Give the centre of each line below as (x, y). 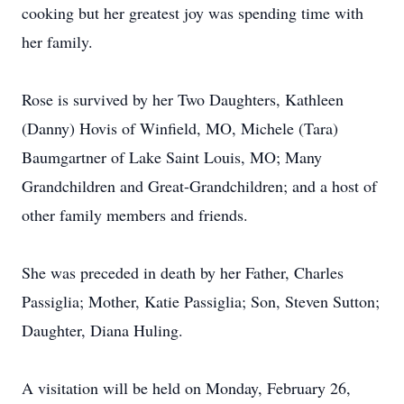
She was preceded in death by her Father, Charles (183, 272)
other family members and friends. (135, 215)
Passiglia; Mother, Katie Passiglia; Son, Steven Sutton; (201, 301)
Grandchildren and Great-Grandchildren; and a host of (199, 186)
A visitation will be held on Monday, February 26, (186, 388)
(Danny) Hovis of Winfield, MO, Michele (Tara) (180, 128)
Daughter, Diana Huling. (102, 330)
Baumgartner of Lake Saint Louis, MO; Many (172, 157)
